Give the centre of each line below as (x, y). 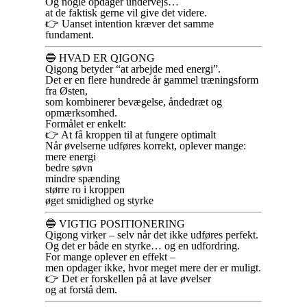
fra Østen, (66, 91)
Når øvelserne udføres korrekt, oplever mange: (146, 146)
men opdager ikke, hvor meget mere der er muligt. (153, 268)
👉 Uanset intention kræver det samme (130, 24)
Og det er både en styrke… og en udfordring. (143, 246)
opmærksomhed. (81, 113)
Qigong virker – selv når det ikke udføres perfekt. (152, 235)
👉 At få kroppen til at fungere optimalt (131, 135)
